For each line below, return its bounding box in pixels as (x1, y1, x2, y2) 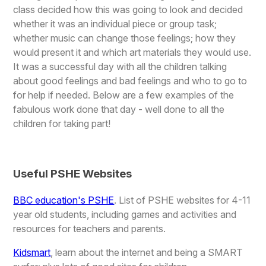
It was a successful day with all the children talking (13, 60, 227, 72)
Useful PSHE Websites (13, 166, 132, 180)
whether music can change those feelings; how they (13, 31, 236, 44)
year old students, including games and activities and (13, 208, 237, 221)
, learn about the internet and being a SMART (50, 246, 243, 259)
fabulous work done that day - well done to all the (13, 103, 225, 115)
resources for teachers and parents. (13, 223, 166, 235)
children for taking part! (13, 117, 111, 129)
